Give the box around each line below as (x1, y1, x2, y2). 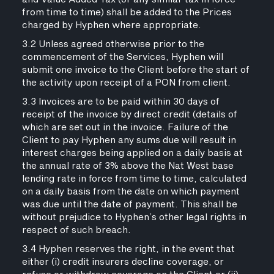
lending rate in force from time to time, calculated (21, 172, 246, 186)
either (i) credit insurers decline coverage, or (21, 255, 224, 269)
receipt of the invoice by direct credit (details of (21, 108, 237, 122)
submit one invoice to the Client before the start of (21, 63, 250, 77)
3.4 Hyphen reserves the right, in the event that (21, 242, 235, 256)
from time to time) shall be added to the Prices (21, 6, 232, 20)
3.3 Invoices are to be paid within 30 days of (21, 95, 220, 109)
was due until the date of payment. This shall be (21, 198, 237, 212)
